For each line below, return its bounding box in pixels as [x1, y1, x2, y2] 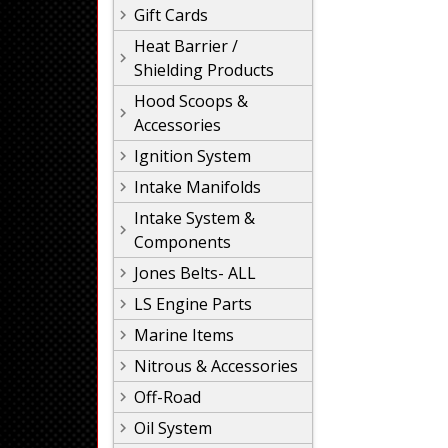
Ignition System [134, 145, 251, 167]
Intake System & [134, 207, 255, 229]
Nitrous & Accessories [134, 355, 298, 377]
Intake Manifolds [134, 176, 261, 198]
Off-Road [134, 386, 201, 408]
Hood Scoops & [134, 90, 248, 112]
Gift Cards [134, 4, 208, 26]
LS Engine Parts [134, 293, 252, 315]
